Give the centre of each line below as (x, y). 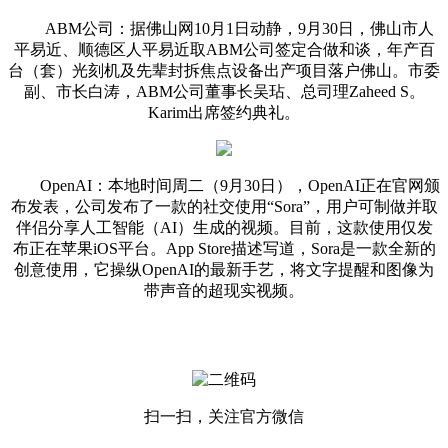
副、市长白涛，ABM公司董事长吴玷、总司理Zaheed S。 (224, 91)
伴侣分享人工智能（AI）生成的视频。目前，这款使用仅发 (224, 227)
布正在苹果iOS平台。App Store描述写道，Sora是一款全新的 (224, 248)
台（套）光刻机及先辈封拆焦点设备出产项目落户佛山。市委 (224, 70)
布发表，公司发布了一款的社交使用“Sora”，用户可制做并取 (224, 206)
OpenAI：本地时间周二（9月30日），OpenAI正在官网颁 (224, 185)
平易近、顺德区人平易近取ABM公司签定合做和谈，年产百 (224, 49)
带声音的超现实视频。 (224, 290)
